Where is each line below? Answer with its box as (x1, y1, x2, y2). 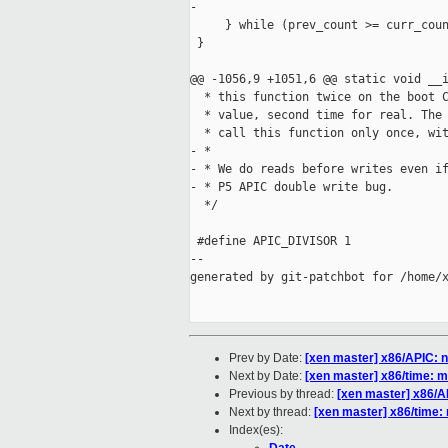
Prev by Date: (229, 351, 305, 366)
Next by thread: (229, 405, 314, 420)
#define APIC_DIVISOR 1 (190, 234, 351, 249)
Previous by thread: (229, 387, 337, 402)
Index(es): (229, 423, 283, 438)
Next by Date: (229, 369, 305, 384)
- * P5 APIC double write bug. (190, 180, 393, 195)
